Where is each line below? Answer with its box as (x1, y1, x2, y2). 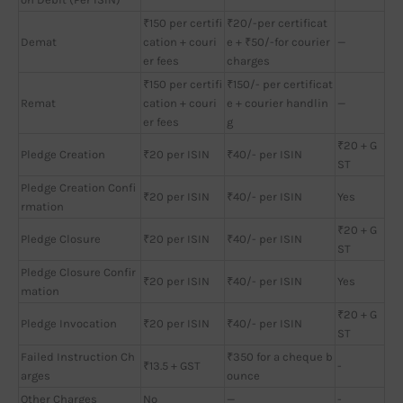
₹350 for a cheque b (227, 349, 333, 363)
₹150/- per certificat (227, 76, 333, 91)
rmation (21, 199, 64, 213)
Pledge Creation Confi (21, 180, 136, 194)
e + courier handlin (227, 95, 328, 110)
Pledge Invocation (21, 316, 117, 330)
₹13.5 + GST (143, 358, 201, 372)
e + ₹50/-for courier (227, 34, 330, 49)
